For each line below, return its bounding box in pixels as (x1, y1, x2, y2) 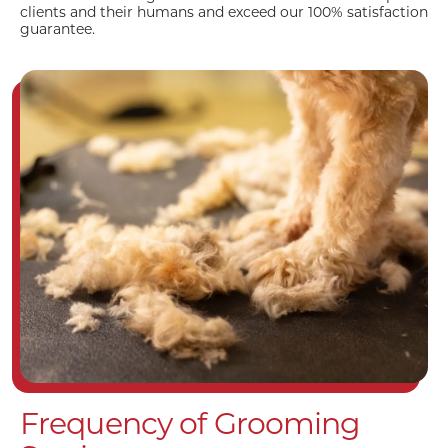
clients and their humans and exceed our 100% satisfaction (20, 2, 428, 21)
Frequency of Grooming (20, 405, 361, 443)
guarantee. (20, 19, 95, 38)
